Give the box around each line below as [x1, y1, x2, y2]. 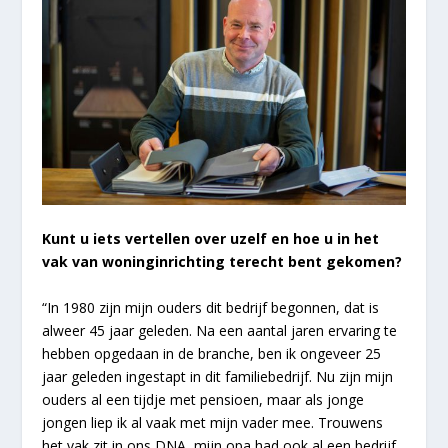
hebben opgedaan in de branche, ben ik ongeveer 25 [42, 343, 382, 363]
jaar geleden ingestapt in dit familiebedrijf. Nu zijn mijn [42, 366, 394, 386]
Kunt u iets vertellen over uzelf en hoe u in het [42, 229, 380, 249]
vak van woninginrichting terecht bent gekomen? [42, 252, 403, 272]
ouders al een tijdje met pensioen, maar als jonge [42, 389, 365, 409]
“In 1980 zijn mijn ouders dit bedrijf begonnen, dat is [42, 297, 380, 317]
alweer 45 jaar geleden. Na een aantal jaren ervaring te [42, 320, 398, 340]
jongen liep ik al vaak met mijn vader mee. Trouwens [42, 412, 384, 432]
